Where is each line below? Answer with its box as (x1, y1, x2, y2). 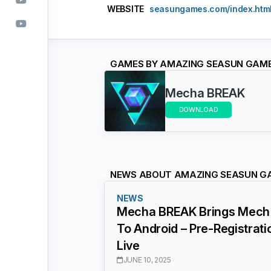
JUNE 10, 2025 (123, 255, 171, 264)
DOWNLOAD (178, 105, 218, 114)
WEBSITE (107, 4, 144, 14)
